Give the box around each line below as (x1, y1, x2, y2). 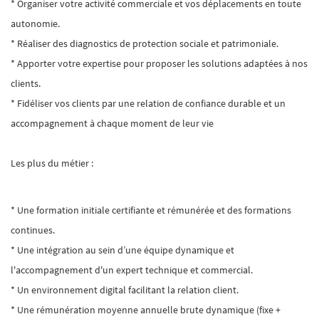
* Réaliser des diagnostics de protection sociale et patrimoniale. (11, 37, 278, 50)
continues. (11, 224, 55, 236)
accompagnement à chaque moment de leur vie (11, 117, 214, 130)
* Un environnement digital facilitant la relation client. (11, 283, 239, 296)
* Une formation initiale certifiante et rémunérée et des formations (11, 204, 291, 216)
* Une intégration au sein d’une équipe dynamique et (11, 244, 234, 256)
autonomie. (11, 17, 60, 30)
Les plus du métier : (11, 157, 93, 169)
